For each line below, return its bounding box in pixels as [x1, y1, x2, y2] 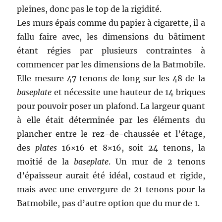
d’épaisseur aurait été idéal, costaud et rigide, [17, 170, 205, 180]
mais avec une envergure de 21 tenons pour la [17, 184, 205, 194]
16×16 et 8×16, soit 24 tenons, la [57, 142, 205, 153]
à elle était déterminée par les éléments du [17, 114, 205, 125]
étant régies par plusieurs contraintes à [17, 45, 205, 55]
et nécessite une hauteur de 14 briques [52, 87, 205, 97]
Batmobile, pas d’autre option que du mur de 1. [17, 198, 200, 208]
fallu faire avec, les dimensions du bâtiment [17, 31, 205, 42]
